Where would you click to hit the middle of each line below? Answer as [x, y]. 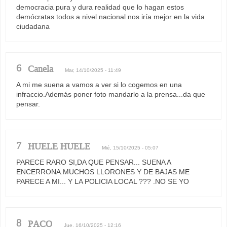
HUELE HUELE [59, 146]
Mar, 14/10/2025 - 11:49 [93, 70]
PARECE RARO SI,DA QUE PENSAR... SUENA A [93, 162]
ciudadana [33, 26]
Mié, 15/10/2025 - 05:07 [130, 147]
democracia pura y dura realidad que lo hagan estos [100, 7]
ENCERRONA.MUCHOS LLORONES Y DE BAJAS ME [103, 172]
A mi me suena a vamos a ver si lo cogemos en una [99, 84]
